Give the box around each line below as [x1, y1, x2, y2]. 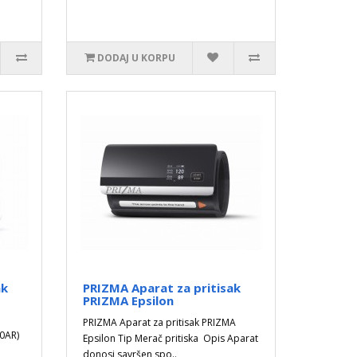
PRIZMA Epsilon [83, 292, 175, 308]
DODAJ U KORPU [96, 51, 175, 65]
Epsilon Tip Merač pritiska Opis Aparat [83, 331, 259, 345]
